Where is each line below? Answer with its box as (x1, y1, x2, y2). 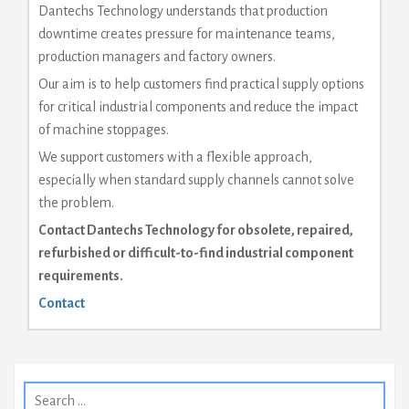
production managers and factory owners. (38, 48, 276, 64)
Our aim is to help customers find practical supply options (38, 76, 364, 91)
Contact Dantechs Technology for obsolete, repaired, (38, 222, 353, 237)
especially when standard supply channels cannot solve (38, 172, 354, 187)
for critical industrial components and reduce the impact (38, 99, 358, 114)
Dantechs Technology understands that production (38, 3, 328, 18)
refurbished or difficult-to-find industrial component (38, 245, 353, 260)
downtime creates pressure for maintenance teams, (38, 26, 335, 41)
